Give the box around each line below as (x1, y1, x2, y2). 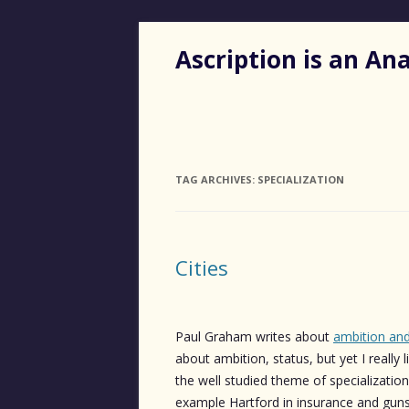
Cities (175, 253, 228, 281)
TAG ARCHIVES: (175, 172, 257, 186)
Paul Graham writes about (175, 327, 333, 345)
